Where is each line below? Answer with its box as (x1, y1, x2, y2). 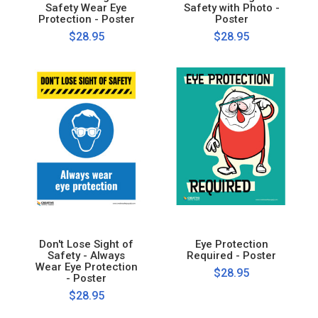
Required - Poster (187, 248, 277, 262)
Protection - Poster (38, 12, 135, 26)
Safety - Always (48, 248, 126, 262)
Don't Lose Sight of (39, 237, 134, 251)
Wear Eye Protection (35, 260, 138, 273)
